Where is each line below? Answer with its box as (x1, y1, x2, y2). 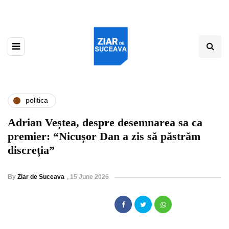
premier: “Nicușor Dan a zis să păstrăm (8, 129, 200, 143)
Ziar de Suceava (17, 173, 64, 180)
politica (26, 96, 48, 105)
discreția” (8, 143, 55, 156)
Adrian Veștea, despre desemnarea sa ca (8, 116, 202, 129)
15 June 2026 (70, 173, 109, 180)
